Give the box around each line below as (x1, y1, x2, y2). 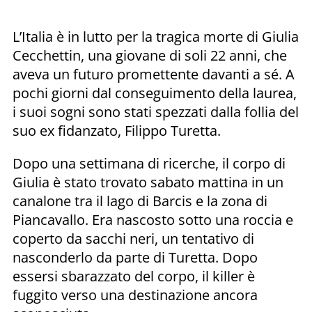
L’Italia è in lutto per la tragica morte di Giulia (13, 26, 299, 46)
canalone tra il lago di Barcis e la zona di (13, 191, 267, 210)
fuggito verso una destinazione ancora (13, 285, 258, 304)
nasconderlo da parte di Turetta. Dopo (13, 247, 258, 267)
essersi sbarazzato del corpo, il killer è (13, 266, 255, 286)
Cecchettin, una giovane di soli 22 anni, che (13, 45, 287, 65)
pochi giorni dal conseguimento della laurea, (13, 83, 297, 102)
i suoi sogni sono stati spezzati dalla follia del (13, 102, 299, 121)
